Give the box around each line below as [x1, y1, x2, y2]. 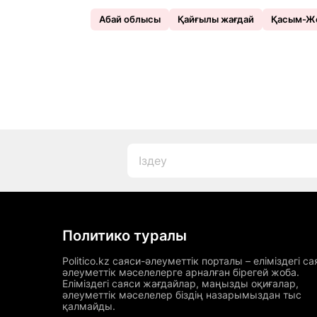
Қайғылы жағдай [178, 13, 254, 25]
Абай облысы [99, 13, 161, 25]
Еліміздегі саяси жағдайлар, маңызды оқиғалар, [62, 277, 299, 289]
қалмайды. [62, 300, 115, 312]
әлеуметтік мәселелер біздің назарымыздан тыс [62, 289, 301, 301]
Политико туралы [62, 227, 187, 244]
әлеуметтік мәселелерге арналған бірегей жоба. [62, 266, 299, 278]
